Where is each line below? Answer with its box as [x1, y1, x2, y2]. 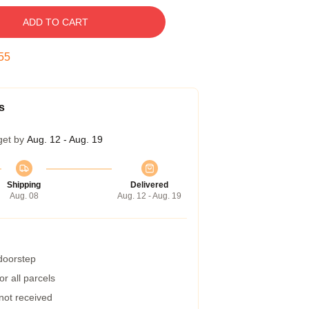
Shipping [7, 180, 41, 190]
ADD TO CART [22, 17, 88, 28]
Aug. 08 [9, 191, 39, 201]
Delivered [130, 180, 168, 190]
